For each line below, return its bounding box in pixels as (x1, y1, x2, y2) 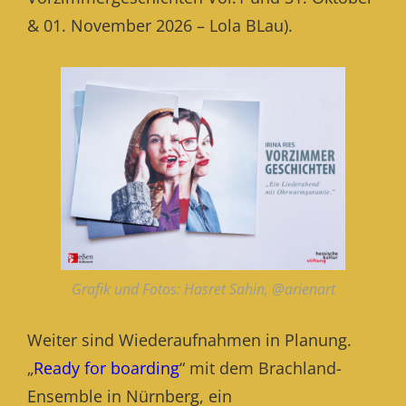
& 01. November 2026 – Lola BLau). (27, 14, 293, 36)
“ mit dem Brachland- (179, 357, 342, 379)
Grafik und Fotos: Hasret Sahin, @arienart (71, 279, 335, 299)
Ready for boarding (34, 357, 179, 379)
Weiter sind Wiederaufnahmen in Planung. (27, 329, 352, 351)
